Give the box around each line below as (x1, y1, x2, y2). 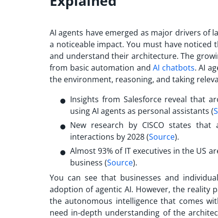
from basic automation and (50, 62, 153, 73)
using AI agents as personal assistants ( (70, 105, 214, 116)
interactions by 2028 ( (70, 131, 149, 142)
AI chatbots (153, 62, 195, 73)
